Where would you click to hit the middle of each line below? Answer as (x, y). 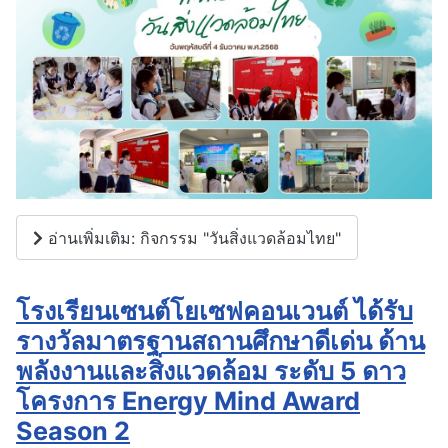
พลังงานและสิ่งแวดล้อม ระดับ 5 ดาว (211, 371)
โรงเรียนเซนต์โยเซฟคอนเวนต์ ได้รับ (214, 311)
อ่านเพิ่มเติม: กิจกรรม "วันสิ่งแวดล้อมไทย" (192, 237)
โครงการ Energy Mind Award (188, 401)
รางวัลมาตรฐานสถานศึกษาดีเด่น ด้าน (220, 341)
